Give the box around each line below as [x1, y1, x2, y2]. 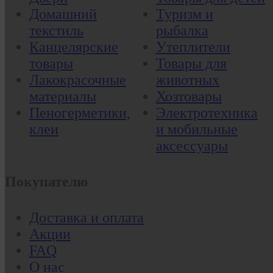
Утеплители [156, 38, 230, 55]
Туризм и [156, 5, 213, 22]
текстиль [29, 22, 83, 38]
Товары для [156, 55, 227, 71]
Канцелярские [29, 38, 118, 55]
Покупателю [5, 173, 88, 190]
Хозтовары [156, 88, 222, 104]
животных [156, 71, 219, 88]
